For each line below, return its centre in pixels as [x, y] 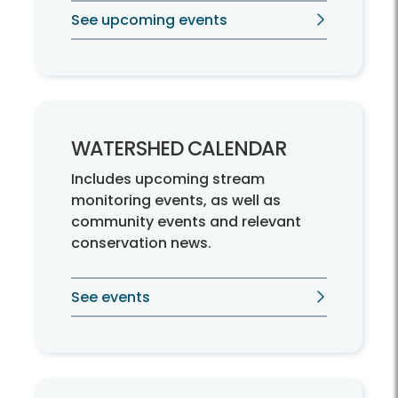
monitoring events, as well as [176, 201]
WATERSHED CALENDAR [179, 149]
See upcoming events [149, 20]
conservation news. [141, 243]
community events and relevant [186, 222]
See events [111, 298]
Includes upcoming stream [168, 179]
